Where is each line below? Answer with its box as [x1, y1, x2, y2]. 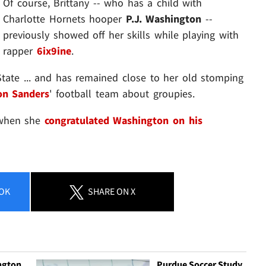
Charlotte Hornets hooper [3, 11, 126, 26]
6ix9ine [36, 43, 71, 58]
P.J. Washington [125, 11, 202, 26]
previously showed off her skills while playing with [3, 27, 239, 42]
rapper [3, 43, 37, 58]
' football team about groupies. [49, 86, 195, 100]
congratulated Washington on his [44, 113, 202, 127]
